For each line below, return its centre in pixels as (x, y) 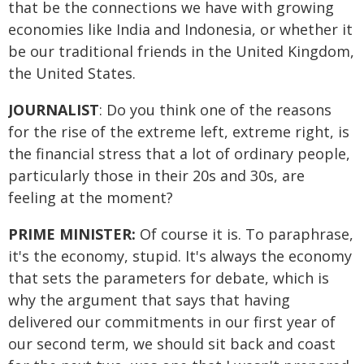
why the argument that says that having (149, 300)
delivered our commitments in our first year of (172, 322)
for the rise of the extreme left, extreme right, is (179, 132)
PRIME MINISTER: (74, 234)
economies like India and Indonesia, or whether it (180, 29)
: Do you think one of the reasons (215, 110)
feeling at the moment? (91, 197)
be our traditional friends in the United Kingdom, (181, 51)
